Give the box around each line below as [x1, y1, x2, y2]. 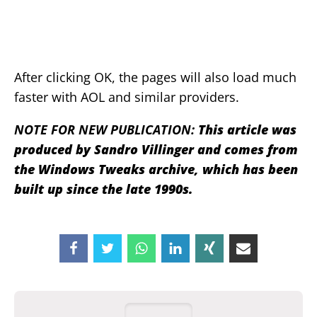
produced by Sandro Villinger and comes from [14, 141, 298, 158]
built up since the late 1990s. [14, 180, 193, 198]
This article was [198, 121, 296, 139]
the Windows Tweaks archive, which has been [14, 161, 298, 178]
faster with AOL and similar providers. [14, 88, 239, 106]
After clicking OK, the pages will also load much [14, 69, 296, 86]
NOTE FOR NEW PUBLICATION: [14, 121, 198, 139]
